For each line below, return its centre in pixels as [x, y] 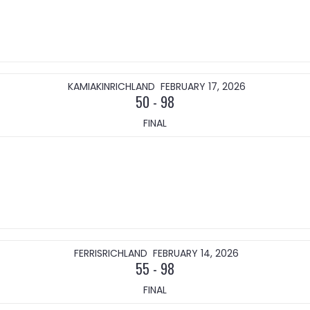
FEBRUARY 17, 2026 [203, 86]
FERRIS [88, 253]
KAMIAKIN [89, 86]
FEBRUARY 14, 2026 [196, 253]
